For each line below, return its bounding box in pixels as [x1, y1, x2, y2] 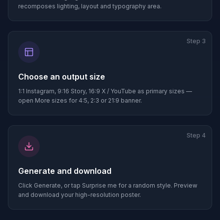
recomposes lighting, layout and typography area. [18, 2, 162, 10]
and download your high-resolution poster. [18, 191, 141, 198]
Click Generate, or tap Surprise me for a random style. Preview [18, 182, 197, 189]
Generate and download [18, 166, 111, 176]
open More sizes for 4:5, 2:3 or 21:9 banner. [18, 97, 142, 104]
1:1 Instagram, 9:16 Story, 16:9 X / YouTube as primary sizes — [18, 87, 192, 95]
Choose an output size [18, 72, 105, 82]
